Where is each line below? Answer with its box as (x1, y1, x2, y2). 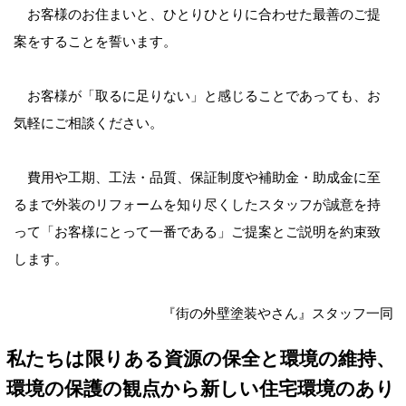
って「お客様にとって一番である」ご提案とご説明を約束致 (13, 224, 381, 240)
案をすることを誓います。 (13, 34, 177, 50)
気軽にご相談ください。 (13, 115, 163, 131)
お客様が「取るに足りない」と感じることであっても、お (13, 88, 381, 104)
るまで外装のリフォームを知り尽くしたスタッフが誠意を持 (13, 197, 381, 213)
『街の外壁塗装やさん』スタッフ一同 (161, 305, 393, 322)
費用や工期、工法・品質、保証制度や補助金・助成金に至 (13, 169, 381, 186)
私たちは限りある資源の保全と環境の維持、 (6, 347, 395, 369)
